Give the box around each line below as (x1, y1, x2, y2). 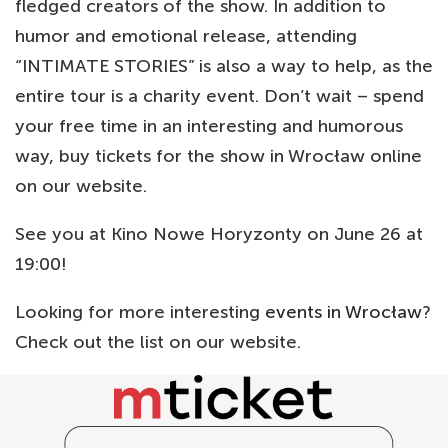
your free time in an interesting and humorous (15, 114, 403, 137)
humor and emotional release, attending (15, 24, 357, 47)
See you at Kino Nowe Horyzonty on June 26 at (15, 222, 423, 245)
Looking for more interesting (15, 300, 265, 323)
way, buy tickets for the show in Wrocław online (15, 144, 422, 167)
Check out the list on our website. (15, 330, 301, 353)
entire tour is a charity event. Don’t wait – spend (15, 84, 424, 107)
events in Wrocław (265, 300, 422, 323)
